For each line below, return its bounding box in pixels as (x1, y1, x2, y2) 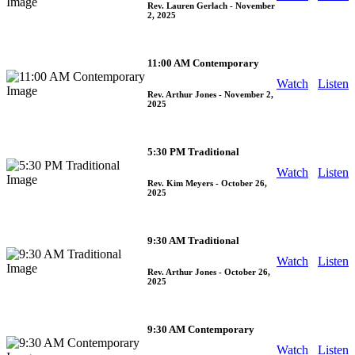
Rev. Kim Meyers (147, 177, 213, 188)
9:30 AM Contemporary (147, 323, 254, 335)
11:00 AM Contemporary (147, 56, 259, 69)
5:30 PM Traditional (147, 145, 239, 158)
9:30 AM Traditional (147, 234, 239, 246)
